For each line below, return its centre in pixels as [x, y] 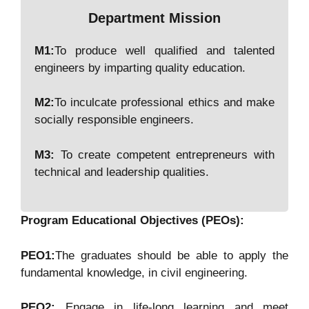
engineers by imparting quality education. [140, 68]
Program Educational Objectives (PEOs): [132, 221]
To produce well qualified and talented [165, 50]
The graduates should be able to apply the [172, 255]
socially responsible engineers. [114, 120]
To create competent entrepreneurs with [165, 154]
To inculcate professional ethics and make [165, 103]
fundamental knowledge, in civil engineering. [134, 272]
